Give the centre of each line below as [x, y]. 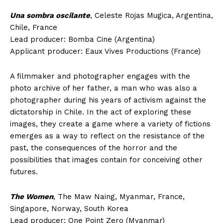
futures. [24, 171]
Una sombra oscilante [50, 15]
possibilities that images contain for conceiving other [106, 160]
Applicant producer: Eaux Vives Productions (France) [105, 51]
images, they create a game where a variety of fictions [110, 124]
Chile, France [34, 27]
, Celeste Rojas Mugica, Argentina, [152, 15]
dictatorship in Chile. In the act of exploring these [101, 112]
